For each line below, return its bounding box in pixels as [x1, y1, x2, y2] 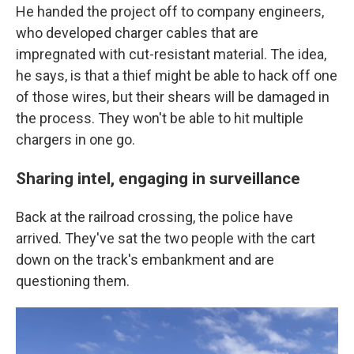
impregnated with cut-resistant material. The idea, [16, 46, 326, 63]
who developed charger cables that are [16, 24, 258, 42]
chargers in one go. [16, 131, 135, 149]
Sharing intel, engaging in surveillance [16, 168, 300, 189]
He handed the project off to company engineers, [16, 3, 324, 21]
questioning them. [16, 273, 130, 290]
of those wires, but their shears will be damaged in [16, 88, 330, 106]
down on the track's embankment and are [16, 251, 274, 269]
